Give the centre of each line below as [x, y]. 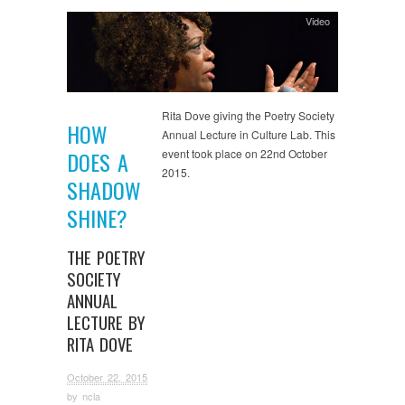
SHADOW [104, 190]
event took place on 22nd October [245, 153]
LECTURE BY [106, 323]
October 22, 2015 [107, 377]
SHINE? [97, 218]
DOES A [98, 162]
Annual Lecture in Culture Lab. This [249, 134]
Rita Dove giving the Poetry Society [248, 115]
